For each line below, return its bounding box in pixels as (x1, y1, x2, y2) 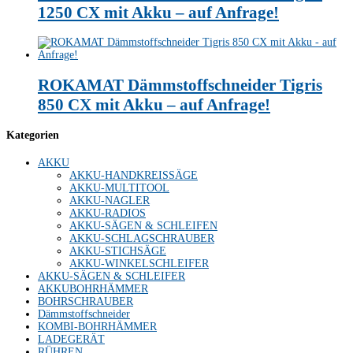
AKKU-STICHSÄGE (69, 244, 166, 257)
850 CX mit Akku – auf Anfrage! (38, 95, 270, 114)
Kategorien (6, 129, 59, 142)
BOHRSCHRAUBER (38, 295, 133, 307)
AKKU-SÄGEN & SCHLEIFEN (69, 219, 217, 232)
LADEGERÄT (38, 333, 105, 345)
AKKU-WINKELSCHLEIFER (69, 257, 209, 269)
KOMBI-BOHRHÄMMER (38, 320, 157, 333)
